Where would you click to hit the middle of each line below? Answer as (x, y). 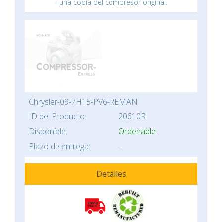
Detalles (111, 174)
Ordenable (137, 132)
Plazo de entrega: (59, 146)
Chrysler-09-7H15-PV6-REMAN (83, 102)
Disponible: (48, 132)
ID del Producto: (57, 117)
